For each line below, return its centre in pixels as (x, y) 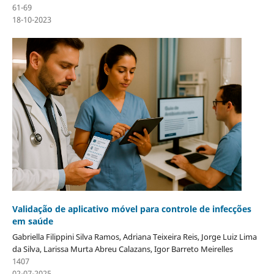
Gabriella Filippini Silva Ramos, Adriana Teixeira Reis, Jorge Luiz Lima (134, 237)
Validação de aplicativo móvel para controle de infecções (131, 209)
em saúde (32, 221)
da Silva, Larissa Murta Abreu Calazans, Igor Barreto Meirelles (122, 249)
